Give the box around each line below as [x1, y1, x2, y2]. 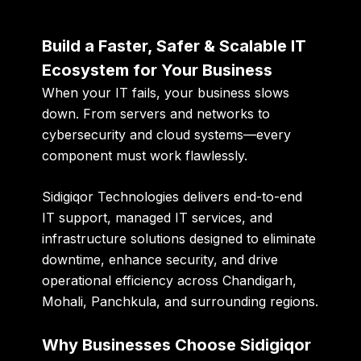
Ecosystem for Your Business [42, 60, 273, 80]
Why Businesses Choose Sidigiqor [42, 335, 312, 355]
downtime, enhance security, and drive [42, 251, 279, 268]
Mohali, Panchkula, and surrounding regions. [42, 293, 319, 310]
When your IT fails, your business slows [42, 84, 290, 101]
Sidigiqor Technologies [42, 189, 180, 205]
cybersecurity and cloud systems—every [42, 126, 292, 143]
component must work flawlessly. [42, 147, 248, 164]
